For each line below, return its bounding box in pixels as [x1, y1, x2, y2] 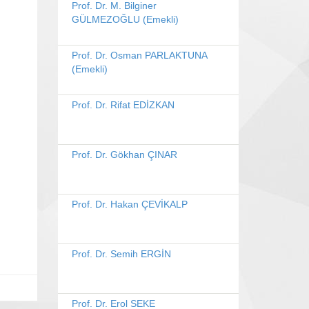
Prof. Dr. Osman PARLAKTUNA [71, 50, 207, 61]
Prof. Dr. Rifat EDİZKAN [71, 99, 175, 110]
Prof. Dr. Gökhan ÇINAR [71, 149, 177, 160]
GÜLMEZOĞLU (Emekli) [71, 14, 179, 25]
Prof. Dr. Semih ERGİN [71, 248, 171, 259]
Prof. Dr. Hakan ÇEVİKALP [71, 199, 188, 210]
